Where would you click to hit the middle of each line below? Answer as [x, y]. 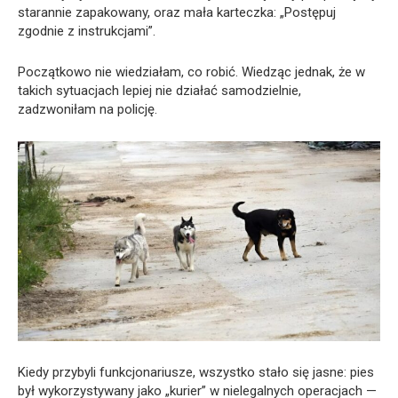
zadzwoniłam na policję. [88, 110]
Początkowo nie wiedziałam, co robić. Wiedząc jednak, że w [191, 72]
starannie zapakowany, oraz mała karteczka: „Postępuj [177, 13]
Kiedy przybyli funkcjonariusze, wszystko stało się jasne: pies [196, 372]
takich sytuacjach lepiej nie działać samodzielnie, [159, 91]
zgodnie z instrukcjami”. [87, 32]
